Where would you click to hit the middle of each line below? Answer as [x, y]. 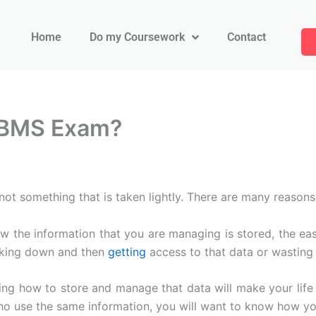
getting [127, 251]
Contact [247, 37]
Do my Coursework [137, 37]
